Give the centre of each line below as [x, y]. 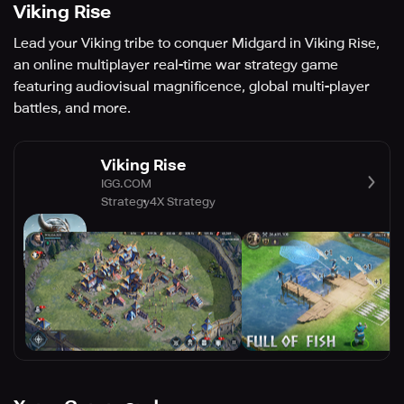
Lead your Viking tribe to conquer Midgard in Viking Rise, [197, 43]
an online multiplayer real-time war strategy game [176, 65]
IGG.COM [126, 183]
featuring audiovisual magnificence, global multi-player [192, 87]
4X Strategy [183, 201]
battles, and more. [72, 108]
